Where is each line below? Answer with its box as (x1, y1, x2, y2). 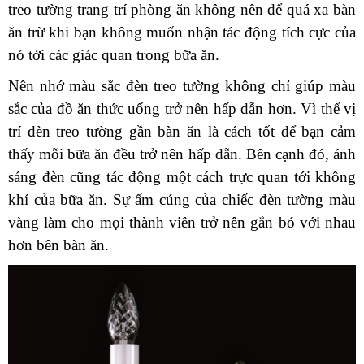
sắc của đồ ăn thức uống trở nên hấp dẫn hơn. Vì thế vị (8, 99, 356, 117)
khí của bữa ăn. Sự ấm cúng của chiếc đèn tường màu (8, 190, 356, 208)
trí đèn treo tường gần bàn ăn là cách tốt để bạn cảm (8, 122, 356, 140)
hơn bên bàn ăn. (8, 236, 109, 253)
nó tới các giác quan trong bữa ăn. (8, 45, 219, 63)
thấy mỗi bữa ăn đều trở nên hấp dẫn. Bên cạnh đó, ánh (8, 145, 356, 162)
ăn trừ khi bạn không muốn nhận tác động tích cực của (8, 23, 356, 41)
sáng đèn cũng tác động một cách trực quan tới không (8, 167, 356, 185)
